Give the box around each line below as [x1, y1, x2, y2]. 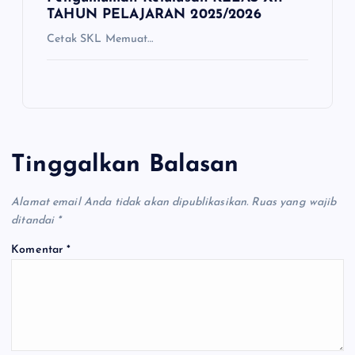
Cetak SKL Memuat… [47, 32, 154, 45]
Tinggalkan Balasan [11, 153, 239, 177]
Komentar [11, 244, 67, 257]
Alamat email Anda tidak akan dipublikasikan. [11, 197, 249, 209]
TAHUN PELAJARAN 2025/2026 [47, 7, 261, 21]
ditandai [11, 215, 58, 227]
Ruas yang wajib [251, 197, 337, 209]
